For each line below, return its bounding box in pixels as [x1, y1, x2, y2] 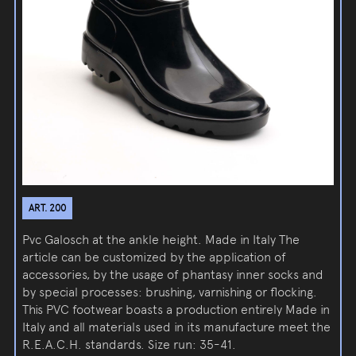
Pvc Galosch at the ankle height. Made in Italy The [22, 232, 300, 248]
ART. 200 [29, 203, 67, 215]
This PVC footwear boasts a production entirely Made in [22, 302, 331, 318]
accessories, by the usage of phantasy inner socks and [22, 267, 324, 283]
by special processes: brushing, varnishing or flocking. [22, 284, 318, 300]
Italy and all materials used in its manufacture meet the [22, 319, 331, 335]
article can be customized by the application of [22, 250, 287, 265]
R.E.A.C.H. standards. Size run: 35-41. [22, 337, 237, 353]
